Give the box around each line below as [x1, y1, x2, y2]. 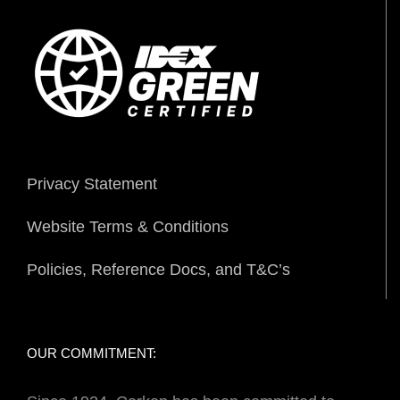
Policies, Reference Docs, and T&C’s [27, 260, 290, 279]
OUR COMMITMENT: [27, 345, 156, 361]
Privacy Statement [27, 174, 157, 193]
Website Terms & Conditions [27, 217, 229, 236]
